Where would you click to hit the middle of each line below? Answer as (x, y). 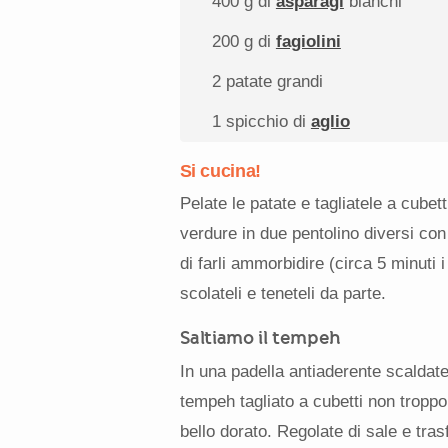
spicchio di (265, 122)
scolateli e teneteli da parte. (282, 293)
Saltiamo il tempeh (260, 337)
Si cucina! (220, 170)
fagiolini (308, 42)
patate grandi (271, 82)
